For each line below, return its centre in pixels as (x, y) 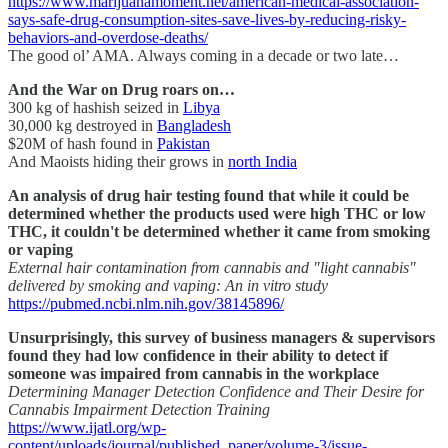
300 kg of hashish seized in (95, 107)
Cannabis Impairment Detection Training (139, 409)
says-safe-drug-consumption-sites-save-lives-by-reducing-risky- (207, 19)
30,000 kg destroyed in (82, 125)
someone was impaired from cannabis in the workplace (193, 373)
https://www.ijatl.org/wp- (87, 427)
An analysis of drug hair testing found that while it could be (208, 195)
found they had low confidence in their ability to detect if (198, 355)
